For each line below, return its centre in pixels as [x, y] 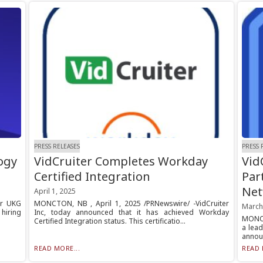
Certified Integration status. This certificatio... [109, 221]
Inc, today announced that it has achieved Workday [131, 213]
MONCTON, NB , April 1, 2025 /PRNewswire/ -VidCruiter [131, 204]
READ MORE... [57, 248]
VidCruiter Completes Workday [121, 161]
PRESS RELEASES [57, 146]
